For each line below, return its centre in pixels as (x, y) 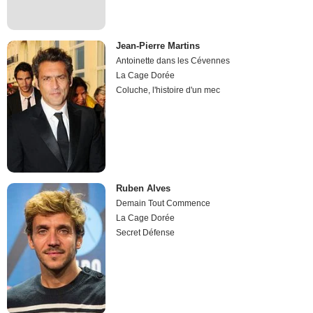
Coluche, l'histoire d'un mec (168, 90)
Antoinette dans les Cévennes (173, 61)
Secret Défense (146, 232)
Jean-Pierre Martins (158, 46)
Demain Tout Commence (163, 203)
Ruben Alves (144, 188)
